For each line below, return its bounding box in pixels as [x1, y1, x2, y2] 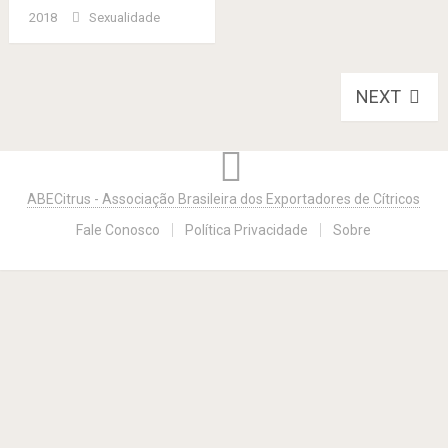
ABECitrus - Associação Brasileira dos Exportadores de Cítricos [27, 191, 421, 207]
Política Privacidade [185, 222, 309, 238]
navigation [7, 112, 165, 152]
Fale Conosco [76, 222, 161, 238]
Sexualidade [88, 10, 160, 25]
